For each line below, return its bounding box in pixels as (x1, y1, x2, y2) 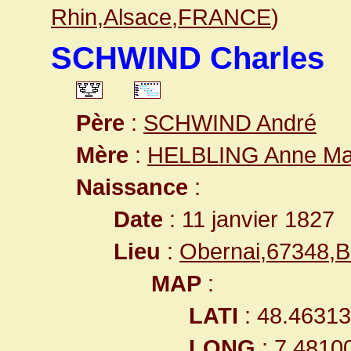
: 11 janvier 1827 (163, 206, 335, 232)
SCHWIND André (143, 110, 317, 136)
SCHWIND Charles (51, 41, 324, 75)
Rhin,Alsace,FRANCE (51, 4, 271, 30)
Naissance (76, 174, 188, 200)
